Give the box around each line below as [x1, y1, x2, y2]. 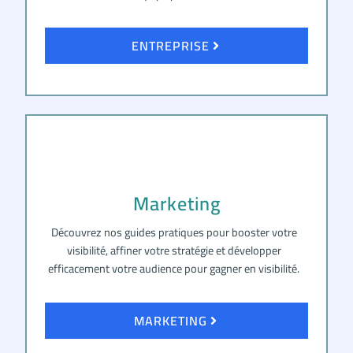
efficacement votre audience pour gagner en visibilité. [48, 258, 300, 280]
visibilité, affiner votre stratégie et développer [66, 240, 281, 262]
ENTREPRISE [131, 34, 210, 58]
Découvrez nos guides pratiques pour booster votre [50, 221, 297, 243]
